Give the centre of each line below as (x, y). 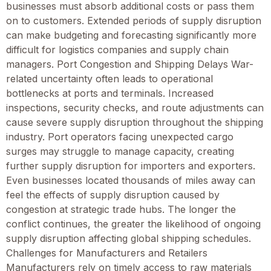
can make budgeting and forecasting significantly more (131, 35)
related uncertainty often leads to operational (109, 78)
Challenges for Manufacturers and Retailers (107, 253)
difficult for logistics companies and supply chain (117, 49)
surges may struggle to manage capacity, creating (120, 151)
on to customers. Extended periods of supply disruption (134, 20)
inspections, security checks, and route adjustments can (135, 107)
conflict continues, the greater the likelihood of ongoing (133, 224)
